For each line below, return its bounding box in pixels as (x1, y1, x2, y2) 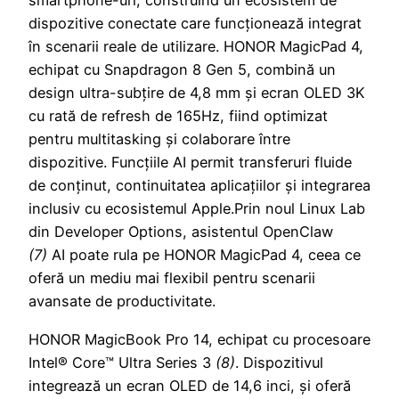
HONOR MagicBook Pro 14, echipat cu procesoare (28, 330, 370, 348)
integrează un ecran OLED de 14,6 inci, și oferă (28, 376, 351, 395)
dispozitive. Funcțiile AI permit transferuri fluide (28, 153, 352, 172)
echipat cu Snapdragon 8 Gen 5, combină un (28, 61, 336, 79)
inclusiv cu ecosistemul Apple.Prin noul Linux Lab (28, 199, 365, 218)
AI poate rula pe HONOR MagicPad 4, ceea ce (47, 246, 361, 265)
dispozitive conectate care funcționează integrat (28, 14, 362, 33)
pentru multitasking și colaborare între (28, 130, 290, 149)
